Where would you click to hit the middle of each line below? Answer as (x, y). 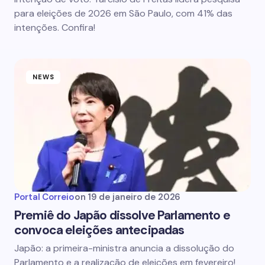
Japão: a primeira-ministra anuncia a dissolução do (124, 248)
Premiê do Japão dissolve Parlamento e (122, 215)
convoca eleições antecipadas (99, 230)
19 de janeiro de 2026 (134, 197)
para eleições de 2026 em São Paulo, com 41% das (123, 13)
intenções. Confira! (55, 28)
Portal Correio (44, 197)
